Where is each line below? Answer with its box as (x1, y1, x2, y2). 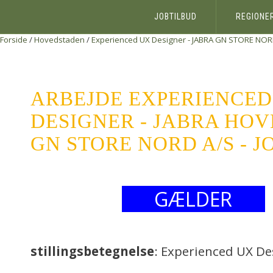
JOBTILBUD (154, 12, 197, 21)
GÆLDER (154, 186, 233, 212)
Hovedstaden (34, 34, 85, 45)
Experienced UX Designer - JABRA (91, 34, 213, 45)
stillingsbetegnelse (30, 243, 154, 260)
